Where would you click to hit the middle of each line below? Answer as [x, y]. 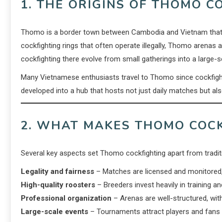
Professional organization [66, 198]
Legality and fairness [57, 171]
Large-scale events [55, 212]
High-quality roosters [58, 185]
